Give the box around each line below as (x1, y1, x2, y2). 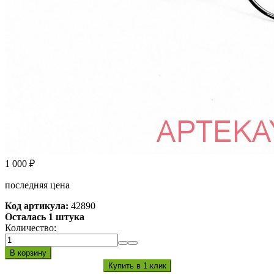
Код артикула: (5, 201, 68, 212)
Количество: (5, 223, 56, 234)
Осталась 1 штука (5, 212, 84, 223)
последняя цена (5, 180, 70, 191)
